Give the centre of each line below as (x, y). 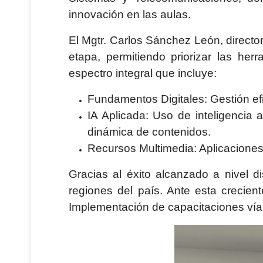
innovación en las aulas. (130, 14)
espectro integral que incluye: (143, 73)
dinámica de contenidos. (149, 132)
